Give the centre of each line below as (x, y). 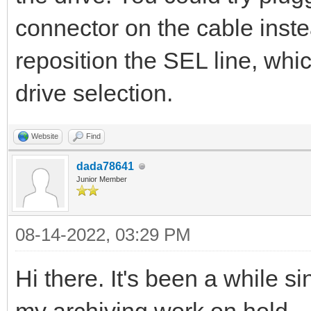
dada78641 (105, 167)
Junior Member (102, 179)
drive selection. (94, 93)
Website (45, 136)
